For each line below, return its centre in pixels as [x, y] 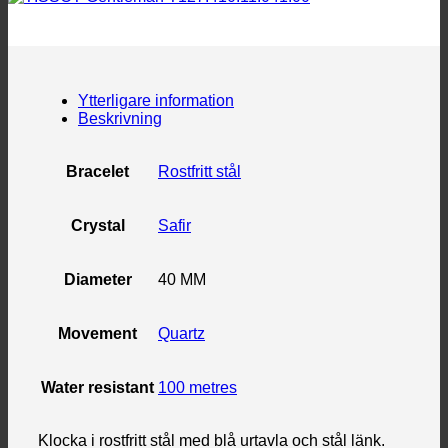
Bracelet [97, 171]
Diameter [97, 279]
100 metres [197, 387]
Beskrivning [120, 118]
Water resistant [97, 387]
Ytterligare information [156, 100]
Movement [97, 333]
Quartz [181, 333]
